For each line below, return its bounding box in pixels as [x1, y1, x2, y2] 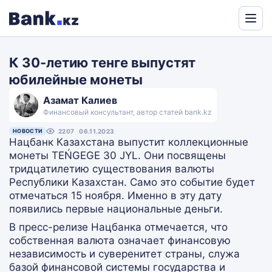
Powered [209, 36, 243, 46]
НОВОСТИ [13, 127, 43, 134]
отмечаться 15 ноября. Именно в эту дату [9, 189, 222, 202]
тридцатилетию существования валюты [9, 163, 214, 175]
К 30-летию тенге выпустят [9, 55, 195, 70]
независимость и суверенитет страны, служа [9, 248, 240, 260]
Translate [209, 58, 244, 67]
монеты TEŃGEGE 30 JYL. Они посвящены [9, 149, 226, 161]
